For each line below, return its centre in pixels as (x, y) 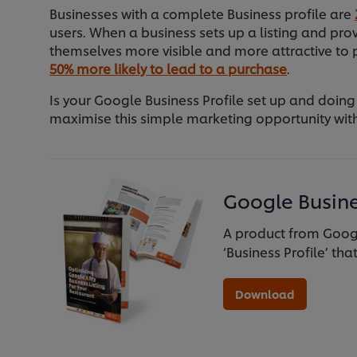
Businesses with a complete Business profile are (202, 14)
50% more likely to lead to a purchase (168, 69)
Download (265, 294)
